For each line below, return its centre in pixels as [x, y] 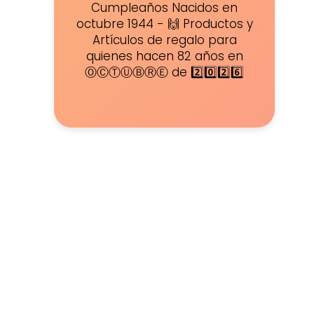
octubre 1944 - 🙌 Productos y [164, 24]
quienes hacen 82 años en [164, 56]
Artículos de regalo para [164, 40]
